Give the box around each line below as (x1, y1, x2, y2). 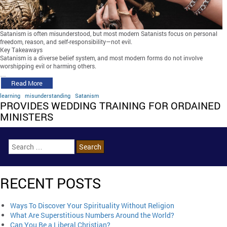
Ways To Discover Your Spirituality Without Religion (10, 200, 174, 210)
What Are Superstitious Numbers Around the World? (10, 210, 174, 220)
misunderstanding (25, 92, 70, 100)
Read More (11, 79, 43, 88)
